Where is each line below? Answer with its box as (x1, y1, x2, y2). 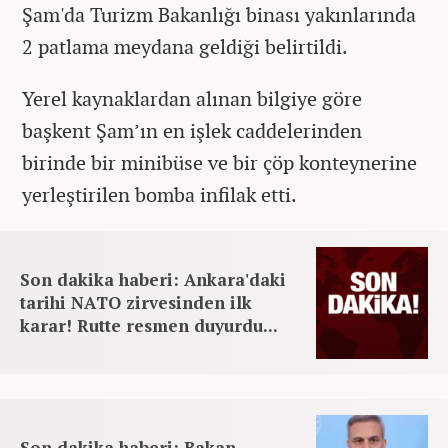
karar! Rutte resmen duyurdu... (20, 313, 278, 337)
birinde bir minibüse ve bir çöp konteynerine (22, 148, 417, 176)
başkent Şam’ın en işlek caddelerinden (22, 116, 362, 144)
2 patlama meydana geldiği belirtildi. (22, 32, 348, 60)
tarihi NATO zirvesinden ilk (20, 290, 252, 314)
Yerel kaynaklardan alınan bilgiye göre (22, 84, 362, 112)
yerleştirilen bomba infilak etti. (22, 180, 297, 208)
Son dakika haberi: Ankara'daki (20, 267, 286, 291)
